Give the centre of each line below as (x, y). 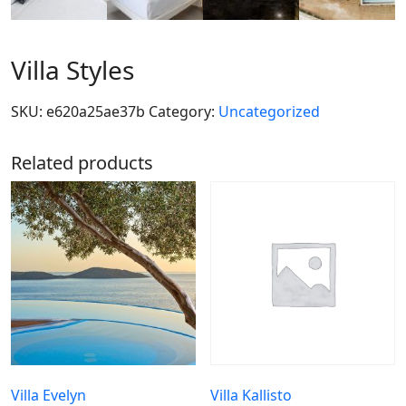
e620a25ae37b (96, 111)
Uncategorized (269, 111)
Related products (82, 162)
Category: (184, 111)
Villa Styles (72, 69)
